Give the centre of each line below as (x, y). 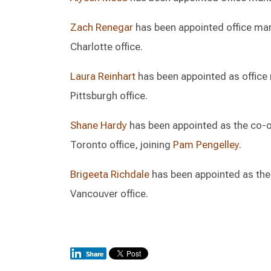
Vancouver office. (109, 194)
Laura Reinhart (103, 76)
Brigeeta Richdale (110, 174)
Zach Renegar (102, 27)
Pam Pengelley (206, 145)
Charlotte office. (106, 47)
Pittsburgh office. (110, 96)
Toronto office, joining (122, 145)
